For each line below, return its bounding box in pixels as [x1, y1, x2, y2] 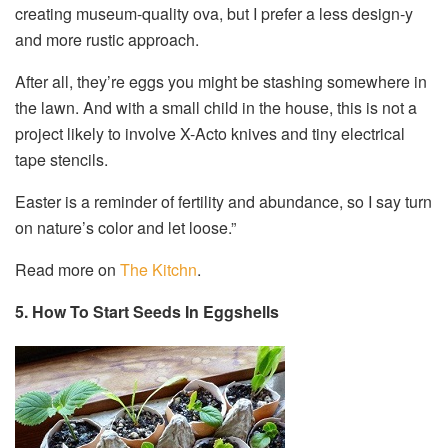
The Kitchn [120, 258, 197, 282]
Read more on [15, 258, 120, 282]
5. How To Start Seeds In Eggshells [15, 300, 279, 324]
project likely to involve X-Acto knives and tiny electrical [15, 122, 405, 146]
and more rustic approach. [15, 28, 199, 52]
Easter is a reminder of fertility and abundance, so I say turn [15, 190, 432, 214]
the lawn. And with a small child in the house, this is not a [15, 96, 417, 120]
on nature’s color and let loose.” [15, 216, 236, 240]
